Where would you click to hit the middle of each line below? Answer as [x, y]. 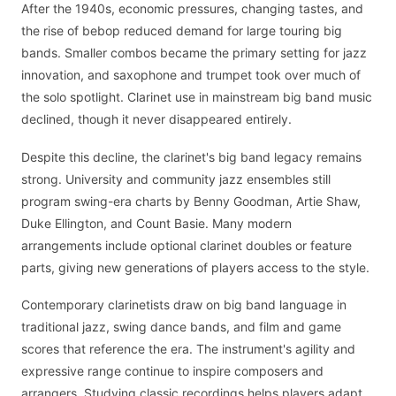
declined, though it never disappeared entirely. [156, 119]
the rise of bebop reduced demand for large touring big [182, 31]
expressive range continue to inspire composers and [172, 371]
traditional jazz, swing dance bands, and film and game [181, 327]
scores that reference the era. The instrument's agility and [188, 349]
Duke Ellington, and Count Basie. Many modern [156, 223]
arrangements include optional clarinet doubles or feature [187, 245]
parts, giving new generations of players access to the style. [195, 267]
